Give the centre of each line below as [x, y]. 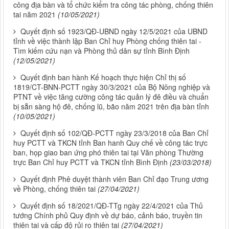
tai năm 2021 [35, 14]
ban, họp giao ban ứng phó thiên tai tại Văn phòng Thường [108, 152]
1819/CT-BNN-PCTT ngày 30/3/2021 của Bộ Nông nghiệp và [112, 87]
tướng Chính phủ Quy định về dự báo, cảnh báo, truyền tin [108, 215]
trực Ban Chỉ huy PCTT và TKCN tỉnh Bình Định [90, 162]
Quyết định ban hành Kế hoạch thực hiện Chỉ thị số [103, 77]
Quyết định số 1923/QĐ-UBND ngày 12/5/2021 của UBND [114, 31]
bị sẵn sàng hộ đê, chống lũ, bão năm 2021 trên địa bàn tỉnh [111, 106]
